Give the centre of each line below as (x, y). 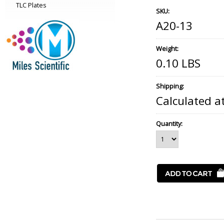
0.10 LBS (178, 63)
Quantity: (169, 123)
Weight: (167, 48)
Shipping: (170, 86)
